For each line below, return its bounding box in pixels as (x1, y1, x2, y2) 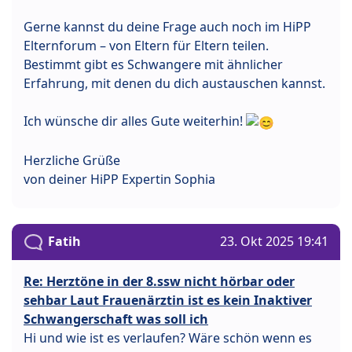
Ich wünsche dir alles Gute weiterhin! (24, 112, 246, 130)
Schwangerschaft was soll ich (24, 310, 208, 328)
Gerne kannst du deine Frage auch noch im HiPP (24, 18, 311, 36)
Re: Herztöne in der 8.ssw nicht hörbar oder (24, 273, 295, 291)
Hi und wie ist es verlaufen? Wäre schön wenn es (24, 329, 312, 347)
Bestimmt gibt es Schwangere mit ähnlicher (24, 56, 283, 74)
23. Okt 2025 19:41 (220, 232, 328, 250)
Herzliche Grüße (24, 151, 120, 169)
